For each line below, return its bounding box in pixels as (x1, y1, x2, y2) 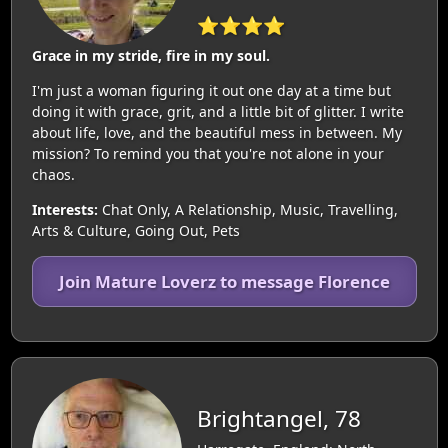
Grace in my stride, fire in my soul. (31, 46, 270, 65)
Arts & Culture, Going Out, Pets (31, 221, 240, 240)
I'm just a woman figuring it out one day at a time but (31, 81, 391, 100)
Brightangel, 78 (196, 402, 361, 434)
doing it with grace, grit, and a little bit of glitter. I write (31, 102, 404, 121)
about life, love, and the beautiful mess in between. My (31, 123, 402, 142)
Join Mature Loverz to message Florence (58, 270, 390, 293)
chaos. (31, 165, 75, 184)
